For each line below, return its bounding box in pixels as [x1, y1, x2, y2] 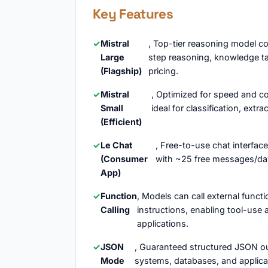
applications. [137, 218, 188, 229]
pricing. [148, 66, 179, 76]
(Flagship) [100, 66, 142, 76]
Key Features [93, 5, 173, 23]
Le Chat [100, 140, 132, 150]
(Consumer [100, 154, 148, 164]
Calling [100, 205, 130, 215]
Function [100, 191, 137, 201]
